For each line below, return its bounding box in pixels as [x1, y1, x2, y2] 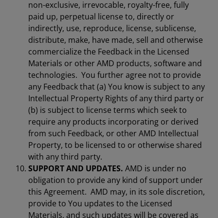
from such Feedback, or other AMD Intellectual [28, 128, 199, 139]
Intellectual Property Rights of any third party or [28, 93, 204, 104]
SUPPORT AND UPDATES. [28, 163, 123, 174]
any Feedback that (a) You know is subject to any [28, 81, 205, 92]
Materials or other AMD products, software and [28, 58, 202, 69]
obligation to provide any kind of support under [28, 175, 203, 185]
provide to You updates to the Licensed [28, 198, 172, 209]
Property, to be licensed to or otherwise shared [28, 140, 202, 150]
